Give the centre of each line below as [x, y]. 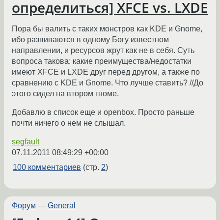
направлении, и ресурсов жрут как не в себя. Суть [103, 50]
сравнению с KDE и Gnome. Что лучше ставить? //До [108, 82]
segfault [26, 141]
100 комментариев [47, 167]
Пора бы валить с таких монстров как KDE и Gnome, [107, 28]
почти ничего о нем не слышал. [69, 123]
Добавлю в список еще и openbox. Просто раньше [103, 112]
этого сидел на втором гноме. [65, 93]
